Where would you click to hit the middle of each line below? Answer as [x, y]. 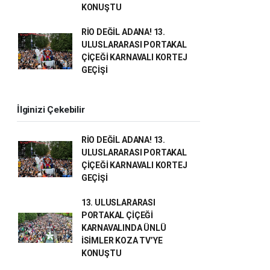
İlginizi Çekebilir [51, 109]
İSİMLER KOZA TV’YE [122, 240]
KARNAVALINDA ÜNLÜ [124, 228]
